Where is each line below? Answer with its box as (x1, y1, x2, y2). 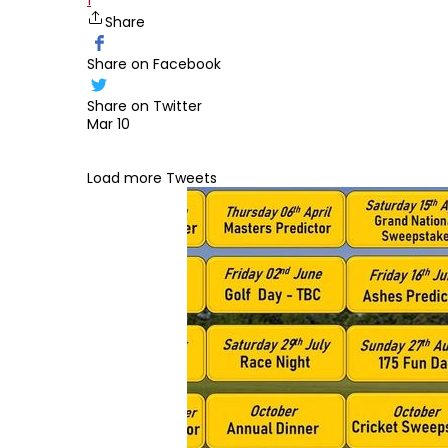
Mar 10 (87, 114, 130, 135)
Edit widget (246, 160, 313, 178)
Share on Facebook (87, 54, 221, 75)
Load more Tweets (87, 168, 217, 189)
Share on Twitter (87, 96, 202, 117)
